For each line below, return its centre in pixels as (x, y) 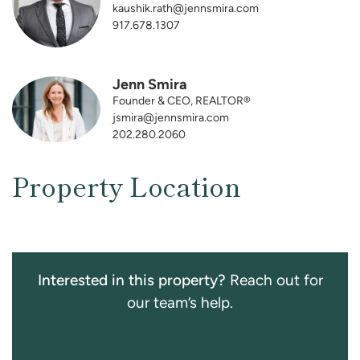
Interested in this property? (131, 279)
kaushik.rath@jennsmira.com (186, 8)
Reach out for (274, 280)
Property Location (127, 185)
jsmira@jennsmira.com (171, 117)
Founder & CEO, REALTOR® (182, 100)
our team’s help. (180, 302)
